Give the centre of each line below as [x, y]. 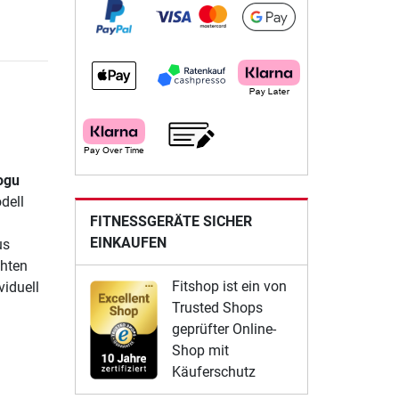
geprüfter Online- [224, 330]
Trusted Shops [217, 308]
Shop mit [200, 351]
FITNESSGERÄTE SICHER [171, 222]
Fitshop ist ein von [229, 287]
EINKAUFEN [128, 243]
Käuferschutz [213, 372]
